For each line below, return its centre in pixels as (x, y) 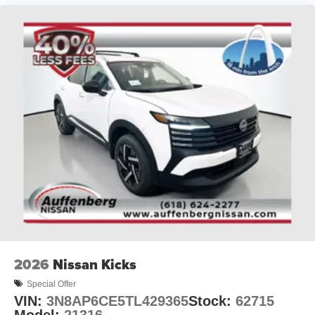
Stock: (212, 301)
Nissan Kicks (95, 265)
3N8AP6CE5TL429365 (117, 301)
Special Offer (51, 284)
